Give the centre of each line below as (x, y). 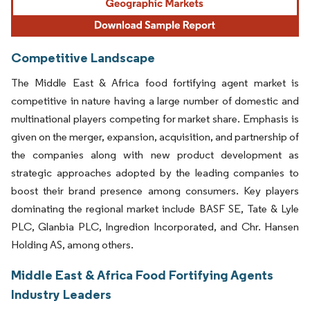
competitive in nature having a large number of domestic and (155, 100)
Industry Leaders (61, 294)
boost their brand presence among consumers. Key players (155, 190)
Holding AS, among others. (72, 244)
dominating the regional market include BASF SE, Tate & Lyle (155, 208)
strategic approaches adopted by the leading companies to (155, 172)
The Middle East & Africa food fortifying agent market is (155, 82)
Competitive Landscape (83, 57)
